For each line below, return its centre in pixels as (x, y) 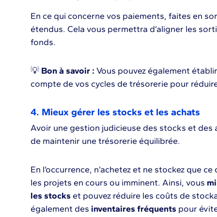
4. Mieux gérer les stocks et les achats (115, 112)
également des (60, 209)
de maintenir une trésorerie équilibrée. (105, 141)
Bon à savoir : (68, 71)
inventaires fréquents (132, 209)
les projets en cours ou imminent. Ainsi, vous (118, 183)
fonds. (43, 42)
